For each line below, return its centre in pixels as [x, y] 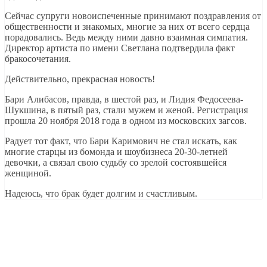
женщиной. [28, 173]
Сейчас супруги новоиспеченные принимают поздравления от [133, 15]
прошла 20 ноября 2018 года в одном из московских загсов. [126, 120]
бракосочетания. [38, 58]
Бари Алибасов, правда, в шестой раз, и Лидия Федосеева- [124, 99]
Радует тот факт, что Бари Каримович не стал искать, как [121, 141]
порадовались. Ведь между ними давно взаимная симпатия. [126, 37]
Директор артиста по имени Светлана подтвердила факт [120, 48]
